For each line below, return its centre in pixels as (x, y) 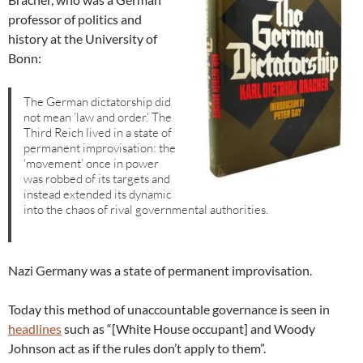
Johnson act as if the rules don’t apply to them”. (137, 348)
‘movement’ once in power (92, 163)
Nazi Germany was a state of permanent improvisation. (160, 271)
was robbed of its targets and (97, 178)
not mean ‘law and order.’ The (98, 117)
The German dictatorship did (98, 101)
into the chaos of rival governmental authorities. (146, 209)
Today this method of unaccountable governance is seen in (169, 310)
